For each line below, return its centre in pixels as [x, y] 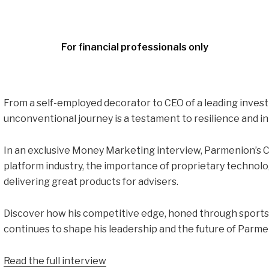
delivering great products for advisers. [91, 182]
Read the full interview [55, 261]
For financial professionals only [134, 47]
